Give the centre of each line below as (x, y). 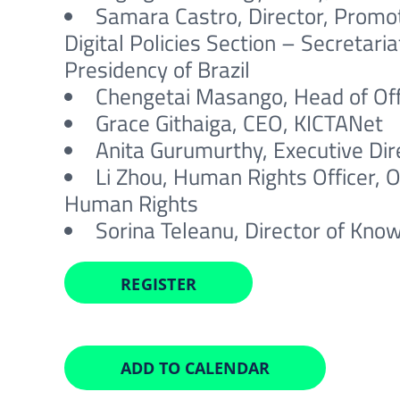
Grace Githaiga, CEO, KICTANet (239, 123)
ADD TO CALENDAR (195, 368)
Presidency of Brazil (157, 70)
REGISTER (158, 284)
